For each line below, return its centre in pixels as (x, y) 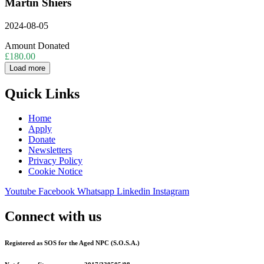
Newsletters (50, 150)
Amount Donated (37, 45)
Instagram (171, 192)
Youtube (20, 192)
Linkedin (133, 192)
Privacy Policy (55, 161)
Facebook (57, 192)
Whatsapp (96, 192)
